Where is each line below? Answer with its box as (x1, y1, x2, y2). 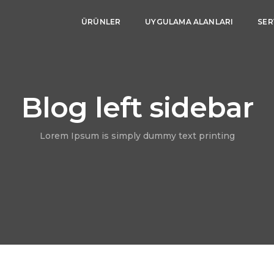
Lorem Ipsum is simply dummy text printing (39, 130, 235, 141)
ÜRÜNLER (81, 17, 121, 26)
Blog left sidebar (21, 90, 253, 125)
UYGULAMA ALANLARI (145, 17, 234, 26)
